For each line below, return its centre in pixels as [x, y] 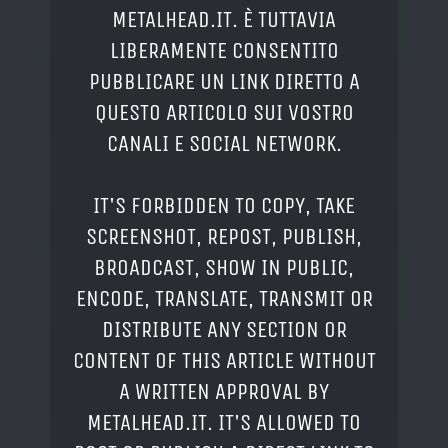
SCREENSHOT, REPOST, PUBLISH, [224, 236]
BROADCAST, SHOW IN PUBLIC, [224, 267]
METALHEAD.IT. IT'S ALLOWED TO [224, 422]
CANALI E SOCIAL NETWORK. [224, 143]
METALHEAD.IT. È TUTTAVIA [224, 19]
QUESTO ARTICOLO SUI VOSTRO [224, 112]
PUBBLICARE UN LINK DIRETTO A [224, 81]
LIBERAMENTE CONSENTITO [224, 50]
